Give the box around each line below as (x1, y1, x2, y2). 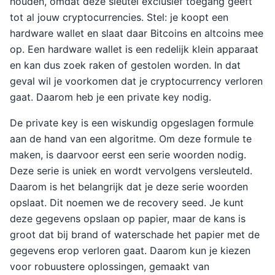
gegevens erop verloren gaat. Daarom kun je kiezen (10, 244, 250, 257)
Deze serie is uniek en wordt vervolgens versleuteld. (10, 165, 252, 177)
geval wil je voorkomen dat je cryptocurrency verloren (10, 75, 263, 87)
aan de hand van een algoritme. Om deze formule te (10, 133, 252, 145)
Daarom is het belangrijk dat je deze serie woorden (10, 180, 248, 193)
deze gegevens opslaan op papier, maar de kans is (10, 212, 246, 225)
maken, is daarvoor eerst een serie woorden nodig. (10, 149, 246, 161)
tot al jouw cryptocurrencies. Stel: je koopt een (10, 11, 228, 23)
